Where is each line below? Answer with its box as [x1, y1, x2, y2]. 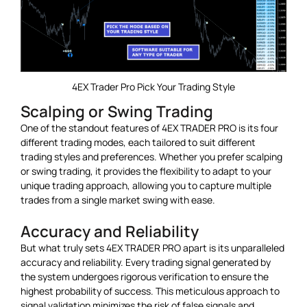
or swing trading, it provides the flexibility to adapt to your [21, 164, 271, 177]
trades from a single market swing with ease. [21, 193, 215, 206]
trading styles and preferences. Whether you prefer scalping [21, 149, 282, 163]
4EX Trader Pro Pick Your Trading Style [72, 80, 235, 94]
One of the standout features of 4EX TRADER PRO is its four [21, 121, 278, 134]
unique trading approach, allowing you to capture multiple [21, 178, 271, 192]
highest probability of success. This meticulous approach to [21, 284, 280, 297]
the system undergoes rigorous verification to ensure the [21, 269, 269, 283]
